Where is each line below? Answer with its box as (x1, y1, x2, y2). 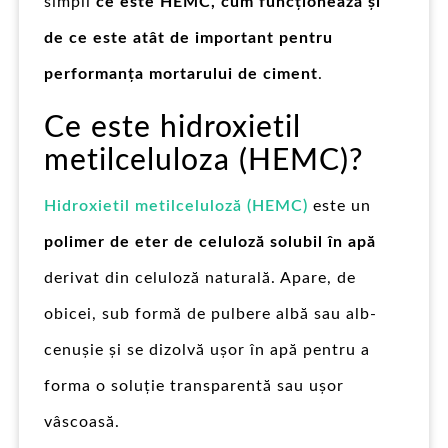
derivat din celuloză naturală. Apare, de (44, 270, 356, 286)
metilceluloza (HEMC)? (44, 146, 363, 176)
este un (308, 198, 371, 214)
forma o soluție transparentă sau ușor (44, 378, 344, 394)
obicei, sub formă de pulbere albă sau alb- (44, 306, 377, 322)
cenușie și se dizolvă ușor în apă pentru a (44, 342, 370, 358)
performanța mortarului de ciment (44, 66, 318, 82)
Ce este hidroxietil (44, 113, 301, 143)
